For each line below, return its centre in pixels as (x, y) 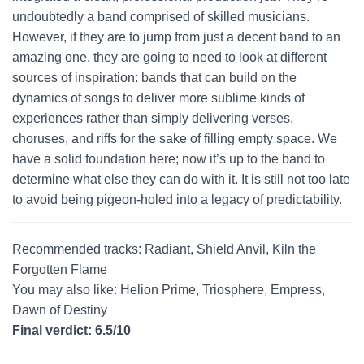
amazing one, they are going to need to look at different (169, 57)
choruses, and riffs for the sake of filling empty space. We (175, 139)
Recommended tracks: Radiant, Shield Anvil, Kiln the (164, 249)
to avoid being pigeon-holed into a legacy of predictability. (177, 199)
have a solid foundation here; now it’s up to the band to (169, 159)
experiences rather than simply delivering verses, (153, 118)
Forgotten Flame (60, 269)
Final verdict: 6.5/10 (71, 330)
